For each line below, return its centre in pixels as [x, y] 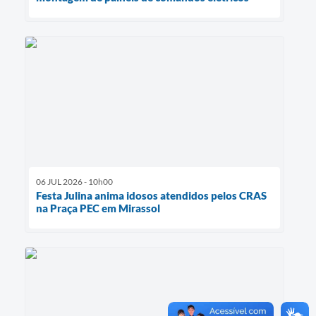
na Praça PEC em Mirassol [98, 208]
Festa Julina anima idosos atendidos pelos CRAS [151, 195]
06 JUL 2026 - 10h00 [74, 181]
